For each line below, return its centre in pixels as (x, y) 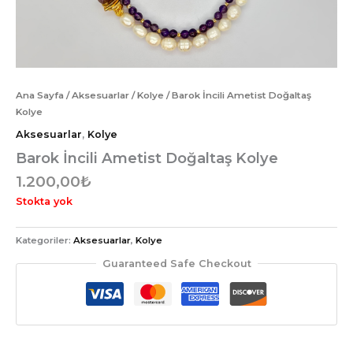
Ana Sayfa (40, 96)
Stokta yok (44, 201)
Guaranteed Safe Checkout (176, 263)
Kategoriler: (45, 240)
